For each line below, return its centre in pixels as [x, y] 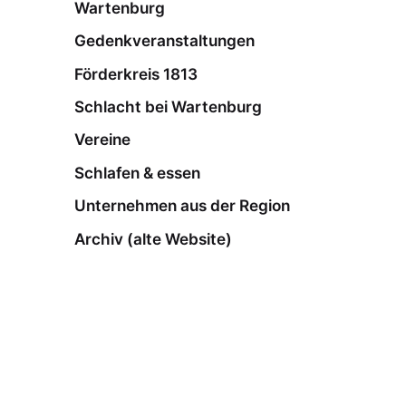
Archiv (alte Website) [154, 238]
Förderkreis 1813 [136, 73]
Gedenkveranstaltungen [165, 41]
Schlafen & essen [138, 172]
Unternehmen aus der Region [183, 206]
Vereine [103, 140]
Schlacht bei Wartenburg [169, 107]
